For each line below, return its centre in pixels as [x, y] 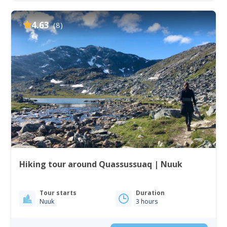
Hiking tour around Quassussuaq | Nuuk [168, 164]
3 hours [147, 201]
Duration [150, 193]
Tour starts [58, 193]
